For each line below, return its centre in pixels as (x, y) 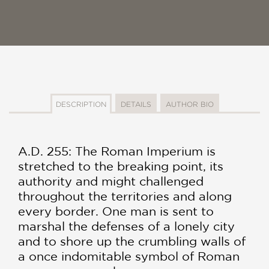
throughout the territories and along (125, 196)
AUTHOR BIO (189, 104)
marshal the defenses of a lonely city (126, 226)
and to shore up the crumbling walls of (132, 241)
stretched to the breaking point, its (121, 166)
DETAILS (136, 104)
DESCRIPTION (81, 104)
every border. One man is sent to (116, 211)
